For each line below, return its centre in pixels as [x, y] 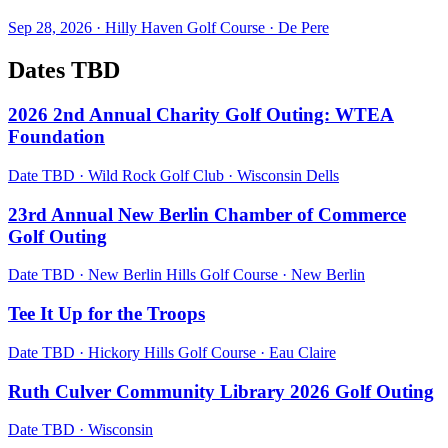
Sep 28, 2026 [50, 28]
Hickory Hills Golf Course [172, 352]
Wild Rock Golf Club [156, 175]
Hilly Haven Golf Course [185, 28]
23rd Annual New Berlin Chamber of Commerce [207, 214]
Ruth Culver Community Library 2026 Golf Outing [221, 391]
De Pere [303, 28]
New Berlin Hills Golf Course [183, 275]
